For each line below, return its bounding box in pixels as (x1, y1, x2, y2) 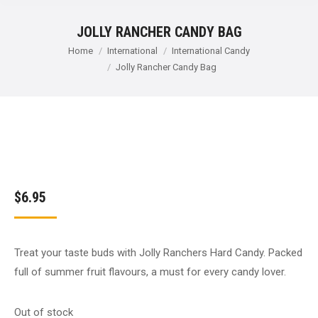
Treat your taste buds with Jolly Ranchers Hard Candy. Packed (14, 246, 302, 259)
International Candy (172, 45, 250, 56)
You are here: (14, 45, 76, 58)
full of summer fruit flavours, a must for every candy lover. (14, 265, 286, 278)
